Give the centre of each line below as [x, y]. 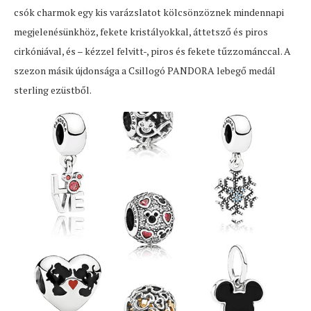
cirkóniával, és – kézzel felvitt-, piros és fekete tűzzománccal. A [152, 51]
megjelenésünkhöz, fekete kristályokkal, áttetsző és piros [141, 32]
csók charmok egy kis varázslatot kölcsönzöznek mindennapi [149, 12]
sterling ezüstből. [53, 90]
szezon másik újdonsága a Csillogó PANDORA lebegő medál [145, 71]
